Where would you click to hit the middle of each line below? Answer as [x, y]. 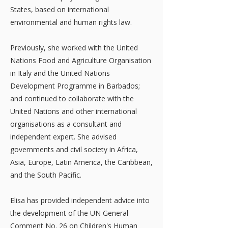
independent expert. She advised [63, 137]
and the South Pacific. [46, 175]
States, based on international [60, 9]
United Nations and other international [74, 111]
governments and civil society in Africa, [74, 149]
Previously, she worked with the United [74, 48]
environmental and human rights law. [71, 22]
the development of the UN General [69, 213]
